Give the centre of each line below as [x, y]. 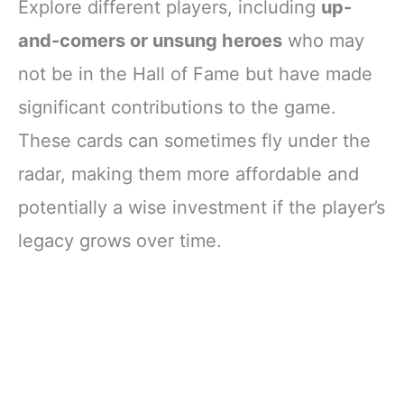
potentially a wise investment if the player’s [202, 207]
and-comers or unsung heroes [150, 40]
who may [323, 40]
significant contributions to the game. [177, 107]
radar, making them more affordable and [188, 174]
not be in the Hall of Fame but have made [195, 73]
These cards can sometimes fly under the [194, 140]
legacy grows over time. [120, 240]
